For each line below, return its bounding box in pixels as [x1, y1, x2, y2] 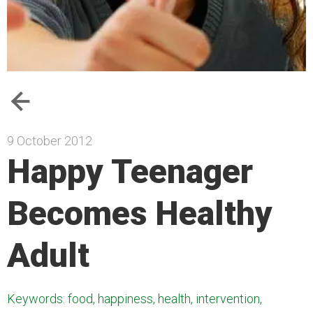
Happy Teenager [7, 152, 253, 191]
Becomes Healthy [7, 194, 272, 233]
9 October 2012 [7, 133, 92, 148]
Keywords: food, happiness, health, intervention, [7, 291, 262, 306]
